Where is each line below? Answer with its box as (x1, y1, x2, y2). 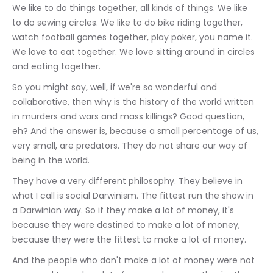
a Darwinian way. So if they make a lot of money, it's (12, 204, 236, 216)
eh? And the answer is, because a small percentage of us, (12, 125, 261, 137)
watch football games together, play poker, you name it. (12, 31, 255, 43)
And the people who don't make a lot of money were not (12, 254, 257, 266)
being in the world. (12, 154, 90, 166)
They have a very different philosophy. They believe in (12, 175, 245, 187)
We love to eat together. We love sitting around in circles (12, 46, 257, 58)
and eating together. (12, 60, 101, 73)
